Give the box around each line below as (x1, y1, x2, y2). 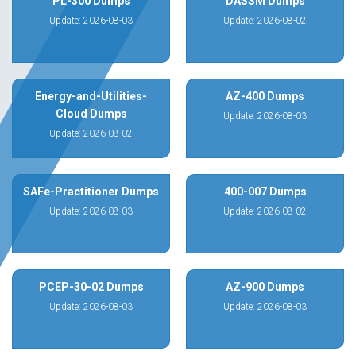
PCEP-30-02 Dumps (38, 281, 144, 293)
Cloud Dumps (55, 107, 127, 120)
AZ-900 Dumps (226, 281, 304, 293)
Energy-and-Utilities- (35, 90, 147, 103)
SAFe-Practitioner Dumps (23, 185, 159, 198)
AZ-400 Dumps (226, 90, 304, 103)
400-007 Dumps (223, 185, 307, 198)
